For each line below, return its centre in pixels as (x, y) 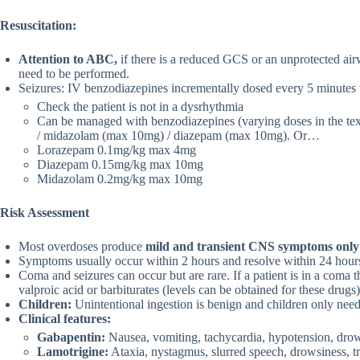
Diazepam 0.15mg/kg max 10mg (120, 165)
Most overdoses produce (80, 247)
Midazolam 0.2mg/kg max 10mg (120, 179)
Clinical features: (65, 319)
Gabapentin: (71, 337)
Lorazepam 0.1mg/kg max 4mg (117, 150)
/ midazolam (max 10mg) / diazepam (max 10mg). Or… (178, 136)
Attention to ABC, (70, 59)
